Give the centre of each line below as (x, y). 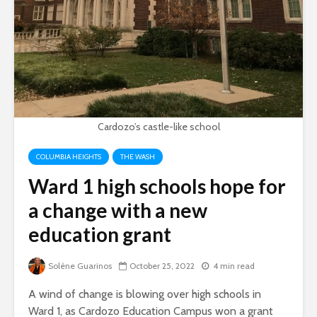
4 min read (234, 266)
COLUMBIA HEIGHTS (69, 156)
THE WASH (138, 156)
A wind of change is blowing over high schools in (145, 294)
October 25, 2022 (162, 266)
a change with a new (118, 210)
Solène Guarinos (80, 266)
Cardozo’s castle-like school (158, 126)
